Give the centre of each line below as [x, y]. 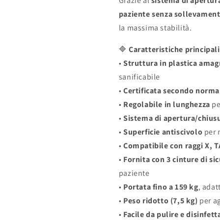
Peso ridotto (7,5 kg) [161, 201]
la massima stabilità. [155, 28]
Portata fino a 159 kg [161, 187]
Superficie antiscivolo [163, 132]
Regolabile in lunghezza [167, 105]
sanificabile [139, 77]
